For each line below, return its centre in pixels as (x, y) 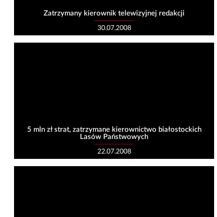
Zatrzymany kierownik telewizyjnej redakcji (114, 14)
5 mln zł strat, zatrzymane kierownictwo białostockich (114, 130)
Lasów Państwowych (114, 137)
